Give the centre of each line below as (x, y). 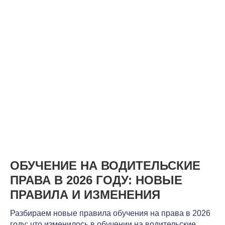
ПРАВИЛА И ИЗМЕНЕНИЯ (85, 194)
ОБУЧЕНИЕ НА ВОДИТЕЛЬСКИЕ (105, 165)
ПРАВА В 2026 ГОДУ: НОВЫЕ (96, 180)
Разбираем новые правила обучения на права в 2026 (110, 213)
